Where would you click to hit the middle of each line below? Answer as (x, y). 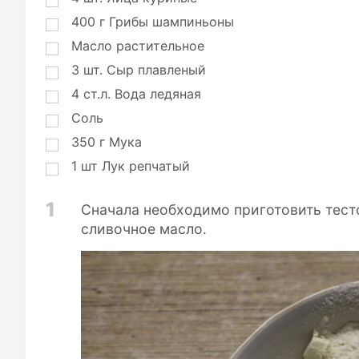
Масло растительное (138, 46)
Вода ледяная (158, 94)
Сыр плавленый (156, 70)
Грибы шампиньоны (171, 22)
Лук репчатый (146, 166)
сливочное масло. (144, 229)
